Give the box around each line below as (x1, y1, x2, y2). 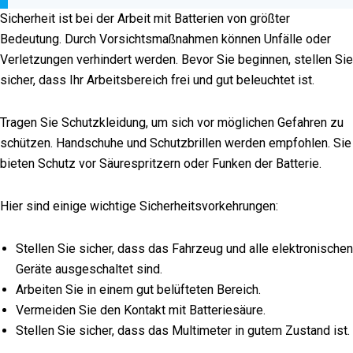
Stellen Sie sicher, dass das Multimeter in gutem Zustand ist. (16, 323, 350, 339)
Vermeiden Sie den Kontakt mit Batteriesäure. (16, 303, 266, 318)
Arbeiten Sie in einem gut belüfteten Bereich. (16, 282, 261, 298)
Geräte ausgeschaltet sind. (16, 262, 162, 277)
